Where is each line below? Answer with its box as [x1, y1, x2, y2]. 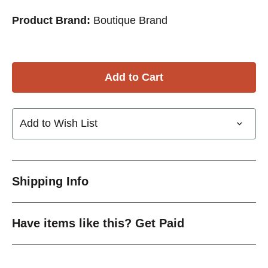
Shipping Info [12, 174, 89, 188]
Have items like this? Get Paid [12, 216, 184, 230]
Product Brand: [12, 14, 90, 26]
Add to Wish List [20, 117, 98, 130]
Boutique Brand [93, 14, 167, 26]
